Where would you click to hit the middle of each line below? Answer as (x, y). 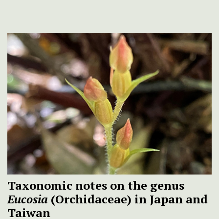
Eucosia (28, 199)
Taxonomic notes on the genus (96, 185)
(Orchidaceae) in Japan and (128, 199)
